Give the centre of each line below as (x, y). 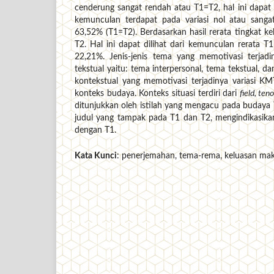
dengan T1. (95, 131)
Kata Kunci (96, 156)
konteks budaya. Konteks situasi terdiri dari (157, 94)
